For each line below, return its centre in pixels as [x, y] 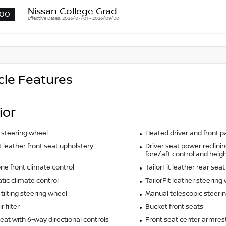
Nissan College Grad [72, 12]
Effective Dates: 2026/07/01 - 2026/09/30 [73, 18]
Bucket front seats [174, 207]
